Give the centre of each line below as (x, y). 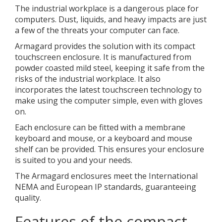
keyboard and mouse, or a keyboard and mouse (104, 138)
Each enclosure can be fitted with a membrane (100, 127)
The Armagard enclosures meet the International (106, 176)
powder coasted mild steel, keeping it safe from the (110, 68)
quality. (28, 198)
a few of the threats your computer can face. (97, 30)
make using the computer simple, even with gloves (109, 101)
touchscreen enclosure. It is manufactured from (103, 57)
